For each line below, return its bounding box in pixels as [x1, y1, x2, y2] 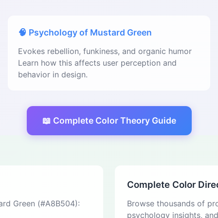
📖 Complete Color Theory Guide [42, 115, 176, 126]
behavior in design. [18, 70, 88, 79]
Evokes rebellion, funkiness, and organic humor [18, 46, 192, 56]
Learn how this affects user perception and [18, 58, 177, 68]
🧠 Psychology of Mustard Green [18, 27, 152, 37]
